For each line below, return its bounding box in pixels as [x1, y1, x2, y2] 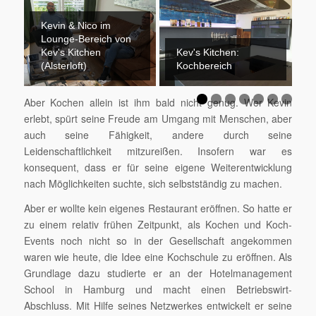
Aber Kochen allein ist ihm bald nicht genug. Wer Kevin [23, 95, 293, 109]
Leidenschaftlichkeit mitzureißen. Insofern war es [23, 143, 293, 158]
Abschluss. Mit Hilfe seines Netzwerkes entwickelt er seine [23, 298, 293, 312]
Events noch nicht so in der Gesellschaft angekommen [23, 233, 293, 248]
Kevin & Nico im [40, 19, 111, 31]
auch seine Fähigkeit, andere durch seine [23, 127, 293, 142]
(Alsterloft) [40, 59, 87, 71]
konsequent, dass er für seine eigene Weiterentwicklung [23, 159, 293, 174]
